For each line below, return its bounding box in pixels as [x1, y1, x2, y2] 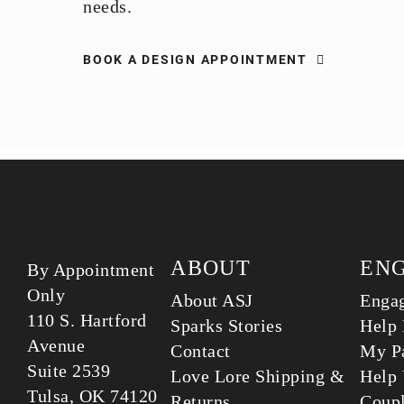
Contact [170, 341, 231, 361]
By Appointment [27, 260, 154, 280]
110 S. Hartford [27, 310, 147, 330]
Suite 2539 [27, 361, 110, 381]
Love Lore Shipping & [170, 366, 345, 386]
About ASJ [170, 290, 253, 310]
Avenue [27, 335, 85, 355]
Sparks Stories [170, 316, 283, 335]
